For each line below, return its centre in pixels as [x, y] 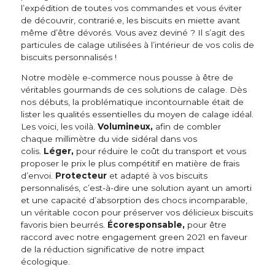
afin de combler [187, 127]
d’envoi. [38, 176]
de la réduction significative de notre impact [113, 250]
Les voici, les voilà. [59, 127]
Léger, [59, 151]
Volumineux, [125, 127]
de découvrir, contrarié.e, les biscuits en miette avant [130, 20]
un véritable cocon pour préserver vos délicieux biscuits [137, 213]
